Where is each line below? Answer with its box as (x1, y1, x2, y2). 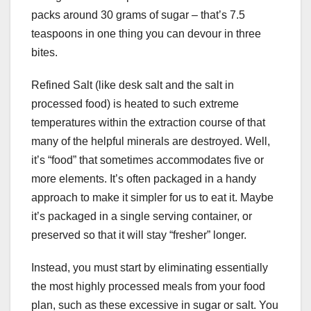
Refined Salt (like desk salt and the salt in (31, 79, 234, 92)
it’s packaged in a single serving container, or (31, 210, 252, 223)
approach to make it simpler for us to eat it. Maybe (31, 192, 274, 204)
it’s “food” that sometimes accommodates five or (31, 154, 264, 167)
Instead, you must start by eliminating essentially (31, 262, 268, 274)
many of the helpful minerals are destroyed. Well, (31, 135, 270, 148)
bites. (31, 47, 58, 59)
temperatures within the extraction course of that (31, 117, 265, 129)
